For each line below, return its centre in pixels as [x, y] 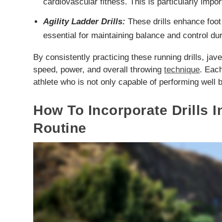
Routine [60, 128]
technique [182, 69]
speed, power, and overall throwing [99, 69]
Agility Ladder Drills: [84, 21]
